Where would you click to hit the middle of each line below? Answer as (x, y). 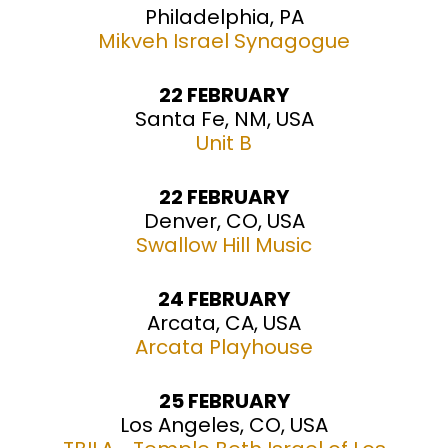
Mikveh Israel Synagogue (224, 41)
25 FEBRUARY (224, 401)
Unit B (224, 143)
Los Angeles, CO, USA (224, 425)
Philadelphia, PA (224, 17)
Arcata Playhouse (224, 347)
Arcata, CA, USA (224, 323)
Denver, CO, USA (224, 221)
